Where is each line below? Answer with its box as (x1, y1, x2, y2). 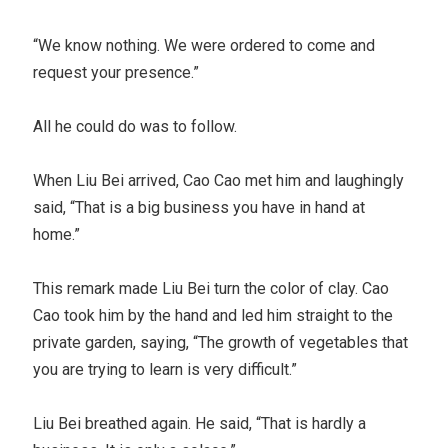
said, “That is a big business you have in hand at (33, 197, 366, 217)
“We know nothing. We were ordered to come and (33, 35, 376, 55)
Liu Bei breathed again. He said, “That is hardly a (33, 413, 367, 433)
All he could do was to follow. (33, 116, 238, 136)
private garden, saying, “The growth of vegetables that (33, 332, 409, 352)
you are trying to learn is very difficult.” (33, 359, 298, 379)
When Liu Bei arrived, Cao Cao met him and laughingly (33, 170, 405, 190)
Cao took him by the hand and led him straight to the (33, 305, 394, 325)
